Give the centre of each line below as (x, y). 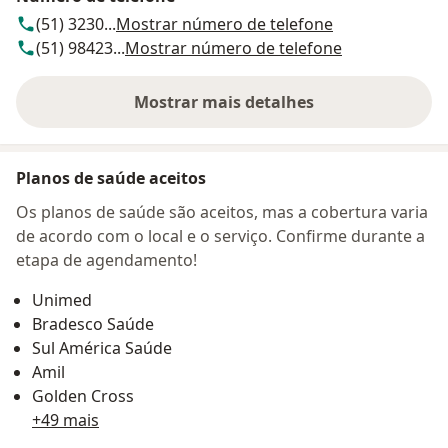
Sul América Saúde (102, 348)
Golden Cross (83, 396)
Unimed (62, 300)
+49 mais (65, 420)
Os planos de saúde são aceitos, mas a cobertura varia (222, 212)
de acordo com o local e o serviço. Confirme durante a (220, 236)
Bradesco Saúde (93, 324)
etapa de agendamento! (106, 260)
